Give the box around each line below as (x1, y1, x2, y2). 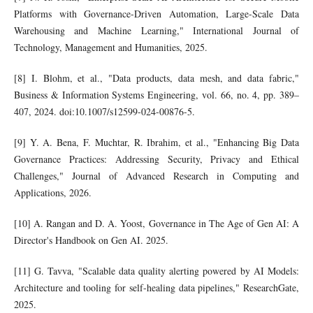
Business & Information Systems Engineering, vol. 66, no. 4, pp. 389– (13, 88, 300, 102)
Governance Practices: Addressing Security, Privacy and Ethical (13, 152, 300, 166)
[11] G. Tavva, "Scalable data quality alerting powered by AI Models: (13, 264, 300, 278)
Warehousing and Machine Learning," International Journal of (13, 24, 300, 38)
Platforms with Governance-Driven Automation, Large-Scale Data (13, 7, 300, 21)
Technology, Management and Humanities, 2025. (13, 41, 208, 54)
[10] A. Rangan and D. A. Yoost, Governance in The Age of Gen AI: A (13, 217, 300, 231)
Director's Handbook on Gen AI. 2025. (13, 233, 168, 247)
